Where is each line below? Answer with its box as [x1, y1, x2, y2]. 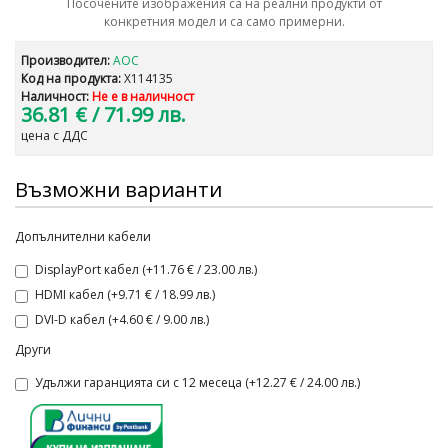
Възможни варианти [15, 176, 222, 203]
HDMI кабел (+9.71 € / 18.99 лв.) [35, 286, 215, 303]
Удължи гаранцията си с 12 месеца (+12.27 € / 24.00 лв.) [35, 374, 360, 391]
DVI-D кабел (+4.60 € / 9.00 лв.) [35, 311, 209, 328]
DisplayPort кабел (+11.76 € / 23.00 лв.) [35, 261, 257, 278]
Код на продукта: [21, 70, 121, 87]
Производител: [21, 52, 110, 69]
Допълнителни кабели [15, 228, 151, 245]
